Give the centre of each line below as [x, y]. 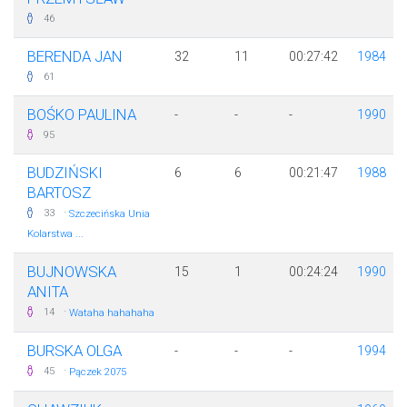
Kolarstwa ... [55, 234]
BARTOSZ [59, 193]
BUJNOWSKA [72, 272]
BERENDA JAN [75, 57]
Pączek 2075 [98, 372]
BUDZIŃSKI [65, 173]
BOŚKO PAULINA [82, 115]
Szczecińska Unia [109, 214]
